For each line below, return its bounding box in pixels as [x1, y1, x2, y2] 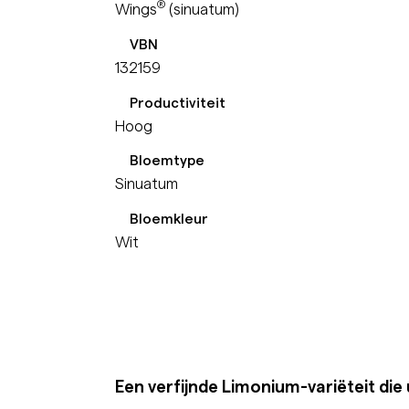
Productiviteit [129, 93, 225, 110]
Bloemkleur [129, 210, 208, 227]
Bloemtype [129, 152, 204, 169]
